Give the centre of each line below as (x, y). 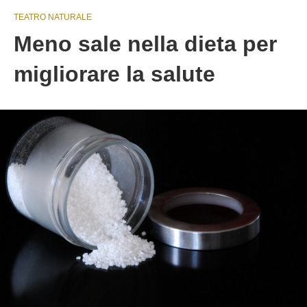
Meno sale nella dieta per (145, 44)
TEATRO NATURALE (53, 17)
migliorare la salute (114, 74)
